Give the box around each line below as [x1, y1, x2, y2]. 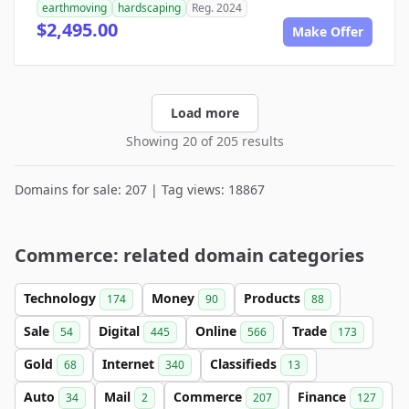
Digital [99, 321, 143, 340]
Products [244, 288, 304, 307]
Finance [298, 387, 350, 405]
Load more [170, 103, 239, 121]
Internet [102, 354, 158, 372]
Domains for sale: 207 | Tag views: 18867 [15, 180, 265, 198]
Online [195, 321, 240, 340]
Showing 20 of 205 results [125, 131, 284, 150]
